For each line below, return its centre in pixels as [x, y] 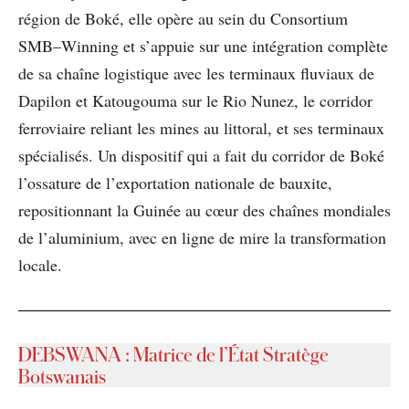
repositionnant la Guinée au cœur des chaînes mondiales [204, 210]
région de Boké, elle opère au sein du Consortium [183, 18]
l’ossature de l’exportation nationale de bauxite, [175, 182]
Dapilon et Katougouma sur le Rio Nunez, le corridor [195, 100]
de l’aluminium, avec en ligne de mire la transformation [202, 237]
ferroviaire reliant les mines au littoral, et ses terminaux [201, 127]
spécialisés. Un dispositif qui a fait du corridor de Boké [201, 155]
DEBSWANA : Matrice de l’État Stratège [173, 354]
